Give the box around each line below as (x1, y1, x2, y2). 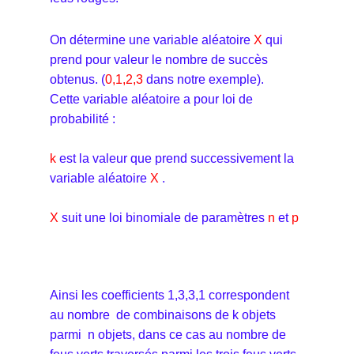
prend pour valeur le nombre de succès (50, 52, 268, 66)
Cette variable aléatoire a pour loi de (50, 92, 253, 106)
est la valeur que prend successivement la (56, 151, 294, 165)
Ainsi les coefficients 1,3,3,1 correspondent (50, 288, 289, 302)
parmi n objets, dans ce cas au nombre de (50, 327, 286, 341)
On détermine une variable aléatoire (50, 32, 254, 47)
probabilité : (50, 111, 115, 126)
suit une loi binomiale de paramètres (58, 210, 268, 224)
